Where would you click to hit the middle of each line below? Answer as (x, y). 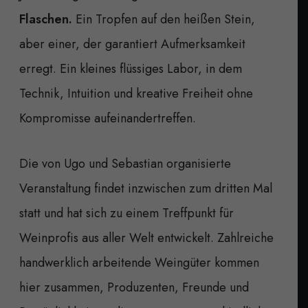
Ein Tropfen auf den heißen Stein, (165, 19)
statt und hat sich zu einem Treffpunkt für (126, 213)
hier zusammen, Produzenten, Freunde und (134, 287)
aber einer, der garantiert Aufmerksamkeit (132, 44)
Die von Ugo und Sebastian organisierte (125, 163)
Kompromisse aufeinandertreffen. (108, 118)
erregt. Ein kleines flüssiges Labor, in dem (131, 68)
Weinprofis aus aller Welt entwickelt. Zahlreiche (146, 238)
